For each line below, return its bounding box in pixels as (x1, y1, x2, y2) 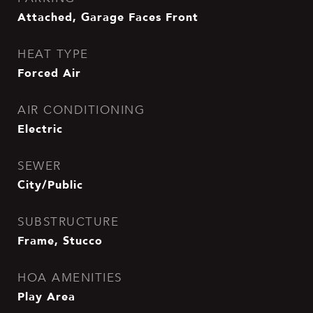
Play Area (17, 287, 75, 305)
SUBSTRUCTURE (17, 214, 119, 229)
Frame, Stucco (17, 231, 103, 249)
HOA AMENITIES (17, 270, 122, 285)
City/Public (17, 175, 83, 194)
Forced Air (17, 64, 81, 82)
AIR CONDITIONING (17, 103, 145, 117)
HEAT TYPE (17, 47, 89, 61)
